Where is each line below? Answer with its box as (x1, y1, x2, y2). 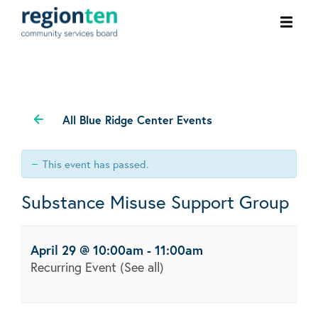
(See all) (120, 258, 164, 275)
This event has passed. (43, 156, 148, 171)
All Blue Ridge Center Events (62, 111, 212, 127)
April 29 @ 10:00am (31, 241, 143, 258)
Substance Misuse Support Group (21, 189, 289, 214)
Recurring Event (31, 258, 120, 275)
